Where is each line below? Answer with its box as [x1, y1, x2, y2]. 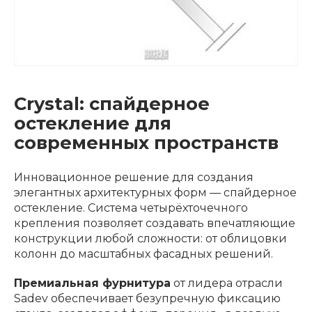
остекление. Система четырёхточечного [14, 201, 248, 214]
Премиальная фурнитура [14, 276, 171, 290]
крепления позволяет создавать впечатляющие [14, 216, 295, 230]
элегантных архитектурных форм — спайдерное [14, 185, 297, 199]
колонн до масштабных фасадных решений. [14, 247, 273, 260]
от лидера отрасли [171, 276, 283, 290]
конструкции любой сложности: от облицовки [14, 231, 287, 245]
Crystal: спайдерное [14, 92, 210, 114]
